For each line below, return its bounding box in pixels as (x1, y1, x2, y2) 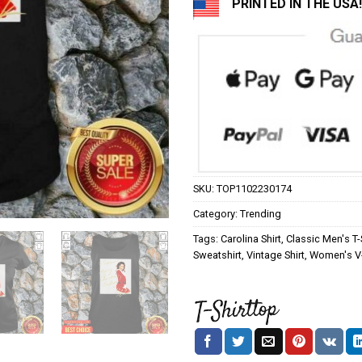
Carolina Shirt (221, 232, 281, 245)
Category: (193, 207, 240, 220)
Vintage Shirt (246, 248, 305, 261)
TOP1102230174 (217, 182, 292, 195)
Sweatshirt (193, 248, 242, 261)
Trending (240, 207, 281, 220)
